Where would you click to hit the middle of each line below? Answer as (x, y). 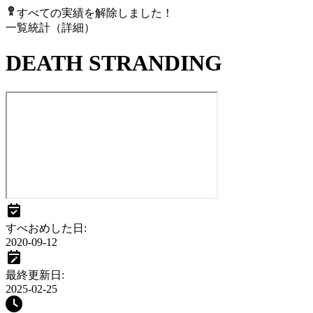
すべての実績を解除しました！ (95, 13)
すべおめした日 (45, 228)
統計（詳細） (61, 28)
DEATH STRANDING (114, 63)
